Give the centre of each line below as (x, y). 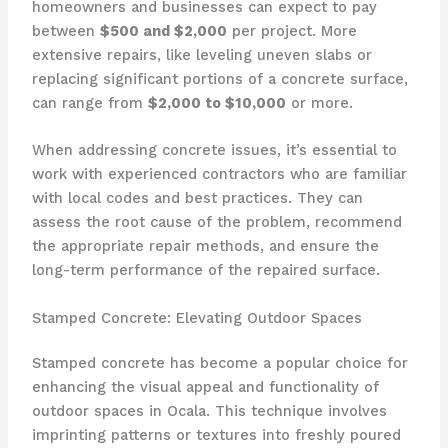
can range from (89, 102)
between (65, 30)
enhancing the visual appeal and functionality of (205, 387)
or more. (319, 102)
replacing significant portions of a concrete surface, (219, 78)
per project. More (291, 30)
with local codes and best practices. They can (197, 198)
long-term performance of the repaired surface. (205, 270)
